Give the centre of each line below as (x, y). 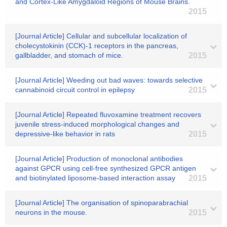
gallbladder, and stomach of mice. (69, 55)
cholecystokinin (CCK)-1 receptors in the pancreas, (97, 46)
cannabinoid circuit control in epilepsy (75, 90)
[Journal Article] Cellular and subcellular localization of (101, 36)
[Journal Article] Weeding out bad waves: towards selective (109, 80)
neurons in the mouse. (51, 212)
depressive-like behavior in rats (65, 134)
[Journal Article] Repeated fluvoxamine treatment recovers (108, 115)
